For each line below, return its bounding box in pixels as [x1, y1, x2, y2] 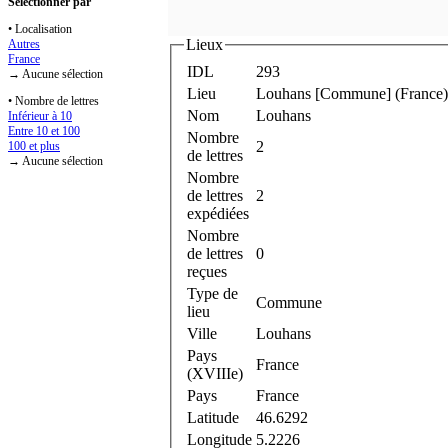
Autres [8, 37, 40, 52]
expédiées [187, 204, 249, 222]
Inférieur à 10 [8, 109, 72, 124]
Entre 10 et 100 [8, 124, 80, 139]
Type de [187, 284, 238, 302]
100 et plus [8, 139, 60, 154]
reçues [187, 262, 227, 280]
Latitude [187, 408, 239, 426]
